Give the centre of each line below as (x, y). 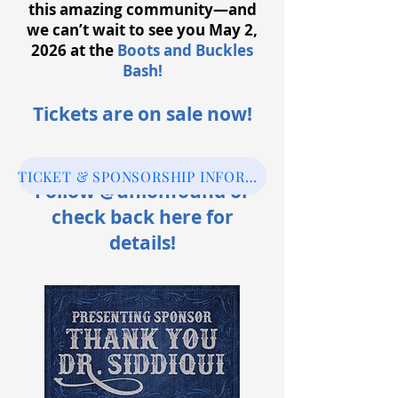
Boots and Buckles (185, 50)
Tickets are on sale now (139, 114)
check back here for (142, 217)
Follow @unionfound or (142, 191)
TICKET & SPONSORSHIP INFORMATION (251, 176)
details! (142, 243)
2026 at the (74, 50)
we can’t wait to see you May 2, (142, 30)
